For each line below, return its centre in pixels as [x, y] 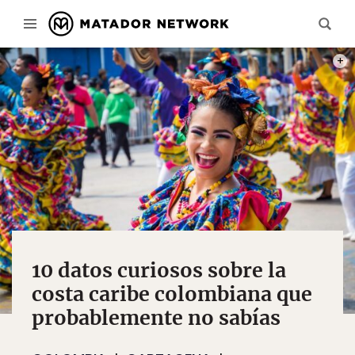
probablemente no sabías [156, 318]
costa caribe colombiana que [172, 294]
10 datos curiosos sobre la [159, 270]
